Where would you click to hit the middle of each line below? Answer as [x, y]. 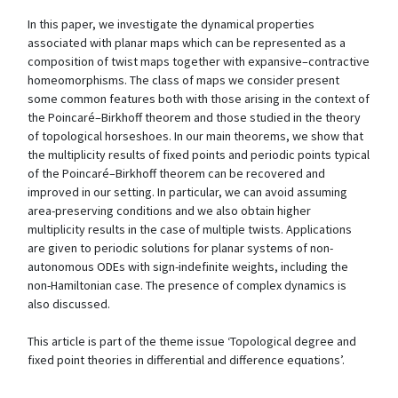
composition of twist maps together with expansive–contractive [199, 61]
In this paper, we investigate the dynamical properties [171, 24]
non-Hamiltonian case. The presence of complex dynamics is [187, 285]
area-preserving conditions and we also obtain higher [169, 211]
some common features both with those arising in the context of [199, 99]
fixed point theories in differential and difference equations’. [186, 360]
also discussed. [69, 304]
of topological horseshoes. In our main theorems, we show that [195, 136]
